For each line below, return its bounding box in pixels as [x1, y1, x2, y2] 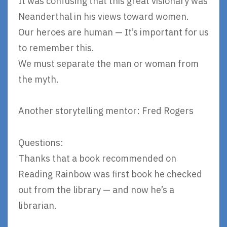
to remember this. [18, 42, 94, 54]
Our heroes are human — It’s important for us [18, 26, 209, 38]
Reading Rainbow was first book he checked [18, 168, 202, 180]
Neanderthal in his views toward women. [18, 10, 189, 22]
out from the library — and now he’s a [18, 183, 174, 196]
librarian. [18, 199, 57, 211]
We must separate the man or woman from [18, 57, 199, 69]
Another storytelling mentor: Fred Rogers [18, 105, 194, 117]
